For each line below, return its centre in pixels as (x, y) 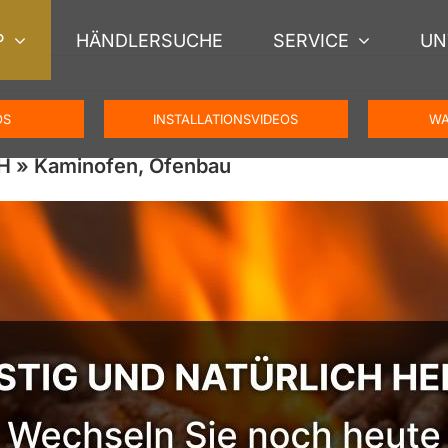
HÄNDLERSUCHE (150, 40)
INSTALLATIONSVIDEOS (226, 119)
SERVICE (311, 40)
